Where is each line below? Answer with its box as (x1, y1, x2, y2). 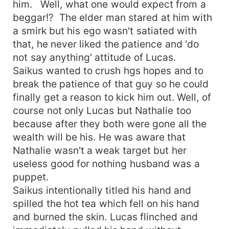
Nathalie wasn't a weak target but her (13, 144, 187, 156)
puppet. (13, 170, 52, 183)
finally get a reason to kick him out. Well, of (13, 90, 211, 103)
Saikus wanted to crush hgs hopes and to (13, 64, 204, 77)
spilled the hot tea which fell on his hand (13, 197, 200, 210)
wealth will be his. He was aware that (13, 130, 186, 143)
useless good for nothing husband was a (13, 157, 200, 170)
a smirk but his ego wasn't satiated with (13, 24, 197, 37)
